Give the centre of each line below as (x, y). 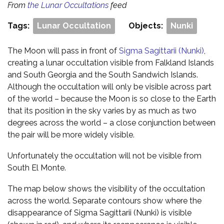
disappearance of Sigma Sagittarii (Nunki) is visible (99, 213)
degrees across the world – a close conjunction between (111, 123)
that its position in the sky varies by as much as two (102, 111)
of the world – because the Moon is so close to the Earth (112, 99)
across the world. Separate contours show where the (104, 201)
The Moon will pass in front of (63, 51)
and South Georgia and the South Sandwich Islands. (103, 75)
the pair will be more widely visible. (71, 135)
